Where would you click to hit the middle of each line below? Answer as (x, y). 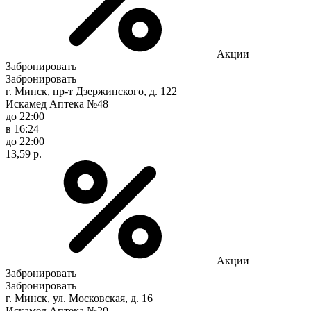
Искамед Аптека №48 (57, 103)
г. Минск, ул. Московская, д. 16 (79, 298)
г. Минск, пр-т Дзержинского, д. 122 (91, 91)
